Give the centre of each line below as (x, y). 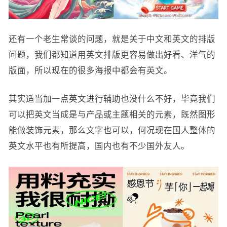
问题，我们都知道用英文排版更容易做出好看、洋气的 (112, 55)
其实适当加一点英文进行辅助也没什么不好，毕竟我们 (112, 99)
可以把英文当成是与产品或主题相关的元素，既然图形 (112, 115)
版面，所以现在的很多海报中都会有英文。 (90, 71)
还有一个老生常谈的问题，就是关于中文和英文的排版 (112, 39)
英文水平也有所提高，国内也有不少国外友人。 (99, 146)
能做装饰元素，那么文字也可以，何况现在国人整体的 (112, 130)
